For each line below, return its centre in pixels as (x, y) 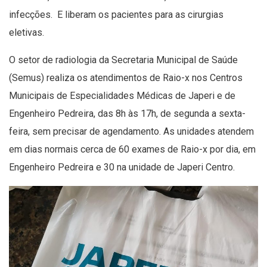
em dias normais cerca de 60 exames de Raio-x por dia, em (132, 149)
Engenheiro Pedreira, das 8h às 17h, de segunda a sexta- (127, 113)
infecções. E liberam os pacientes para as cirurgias (116, 14)
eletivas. (27, 32)
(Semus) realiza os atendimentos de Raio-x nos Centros (126, 77)
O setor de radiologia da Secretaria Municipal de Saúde (123, 60)
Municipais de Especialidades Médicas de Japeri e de (122, 95)
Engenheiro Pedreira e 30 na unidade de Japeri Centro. (123, 167)
